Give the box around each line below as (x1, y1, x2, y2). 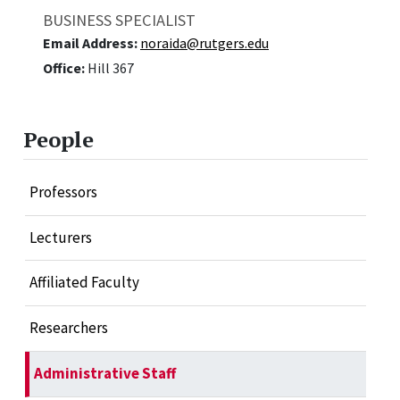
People (23, 125, 94, 154)
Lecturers (29, 227, 92, 247)
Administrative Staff (33, 362, 176, 383)
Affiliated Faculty (29, 272, 139, 293)
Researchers (29, 318, 108, 338)
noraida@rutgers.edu (140, 34, 269, 53)
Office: (43, 59, 87, 78)
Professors (29, 181, 97, 202)
